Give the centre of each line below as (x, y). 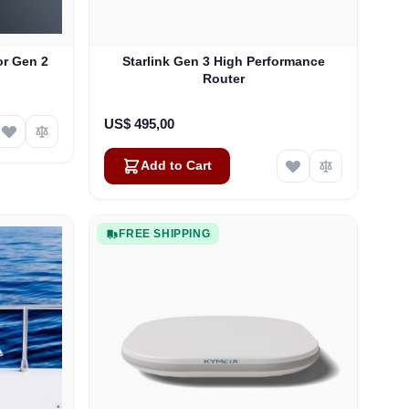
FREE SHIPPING (165, 234)
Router (223, 79)
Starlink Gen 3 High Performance (223, 62)
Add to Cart (177, 166)
